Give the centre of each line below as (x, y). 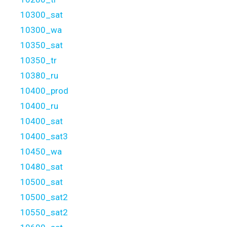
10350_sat (42, 45)
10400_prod (44, 91)
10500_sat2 (44, 197)
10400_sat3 (44, 137)
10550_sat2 (44, 213)
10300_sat (42, 15)
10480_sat (42, 167)
